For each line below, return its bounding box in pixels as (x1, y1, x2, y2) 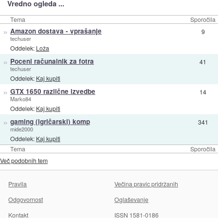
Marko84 (10, 95, 31, 103)
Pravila (8, 180, 27, 188)
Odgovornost (8, 195, 43, 204)
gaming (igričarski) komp (10, 117, 90, 127)
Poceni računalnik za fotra (10, 56, 94, 66)
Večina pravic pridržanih (114, 180, 179, 188)
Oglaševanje (114, 195, 149, 204)
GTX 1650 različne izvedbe (10, 87, 95, 96)
